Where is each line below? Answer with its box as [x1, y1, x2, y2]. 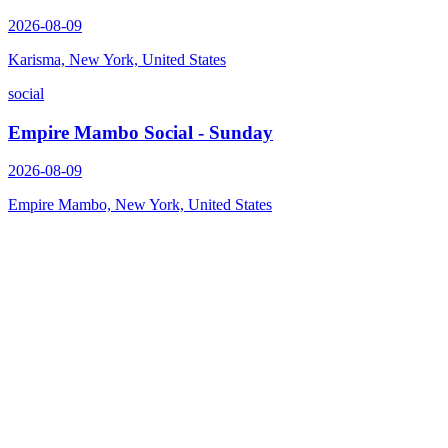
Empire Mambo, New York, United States [8, 196, 272, 214]
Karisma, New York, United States [8, 50, 226, 68]
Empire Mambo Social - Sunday [8, 121, 273, 143]
